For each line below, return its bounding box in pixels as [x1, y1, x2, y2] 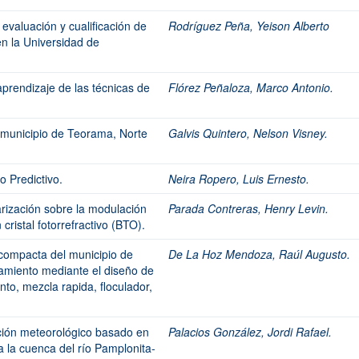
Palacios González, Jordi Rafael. [168, 324, 332, 340]
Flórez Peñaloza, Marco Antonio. [168, 79, 333, 95]
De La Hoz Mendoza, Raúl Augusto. [168, 246, 350, 262]
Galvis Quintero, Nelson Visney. [168, 125, 328, 141]
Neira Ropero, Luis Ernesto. [168, 171, 309, 187]
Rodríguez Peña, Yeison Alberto [168, 18, 329, 34]
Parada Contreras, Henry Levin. [168, 200, 329, 216]
